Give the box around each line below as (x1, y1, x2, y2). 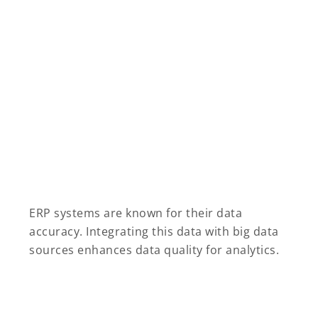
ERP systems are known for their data (29, 204, 242, 221)
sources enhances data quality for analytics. (29, 241, 279, 258)
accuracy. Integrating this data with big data (29, 223, 279, 239)
